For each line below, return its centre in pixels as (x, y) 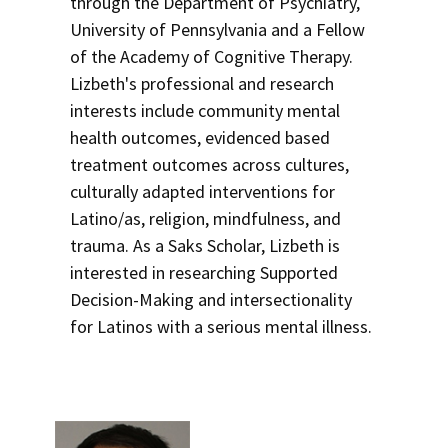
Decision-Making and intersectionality (211, 299)
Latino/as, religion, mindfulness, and (205, 218)
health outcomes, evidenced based (200, 137)
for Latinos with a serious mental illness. (221, 326)
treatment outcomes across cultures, (209, 164)
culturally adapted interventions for (202, 191)
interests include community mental (205, 110)
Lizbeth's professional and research (202, 83)
